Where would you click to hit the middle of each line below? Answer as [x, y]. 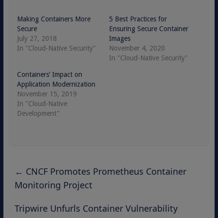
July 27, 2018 [37, 38]
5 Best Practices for [138, 19]
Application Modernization [56, 84]
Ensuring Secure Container [148, 29]
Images [119, 38]
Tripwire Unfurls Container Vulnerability [96, 208]
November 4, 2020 [137, 48]
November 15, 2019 [47, 94]
